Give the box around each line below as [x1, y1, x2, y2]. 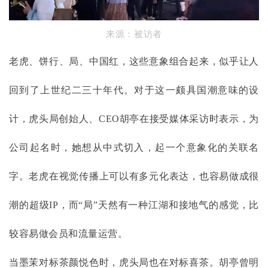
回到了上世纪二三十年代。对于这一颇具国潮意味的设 [9, 85, 259, 96]
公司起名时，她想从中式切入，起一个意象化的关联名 [9, 142, 259, 153]
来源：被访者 [106, 29, 162, 39]
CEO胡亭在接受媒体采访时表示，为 [99, 114, 259, 124]
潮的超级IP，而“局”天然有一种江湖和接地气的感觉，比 [9, 200, 259, 211]
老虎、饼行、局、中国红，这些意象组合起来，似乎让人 [9, 56, 259, 67]
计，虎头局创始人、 [9, 114, 99, 124]
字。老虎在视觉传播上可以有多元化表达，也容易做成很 [9, 171, 259, 182]
